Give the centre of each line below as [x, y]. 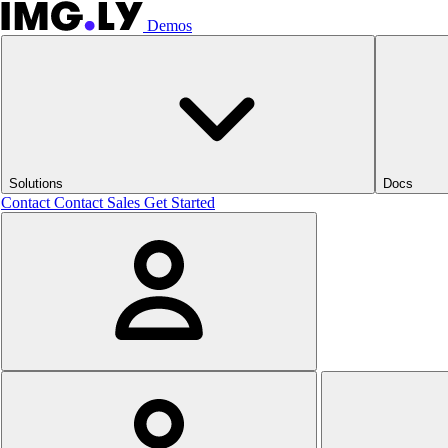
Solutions [38, 183]
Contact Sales [97, 202]
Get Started [179, 202]
